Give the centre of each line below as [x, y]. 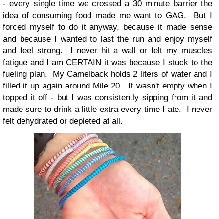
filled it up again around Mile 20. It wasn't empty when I [108, 86]
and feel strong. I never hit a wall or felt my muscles [108, 51]
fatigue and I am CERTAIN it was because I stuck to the [108, 62]
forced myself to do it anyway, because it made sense [108, 27]
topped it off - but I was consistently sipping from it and [108, 98]
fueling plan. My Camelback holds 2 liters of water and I [108, 74]
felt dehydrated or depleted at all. [63, 121]
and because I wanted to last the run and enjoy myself [108, 39]
